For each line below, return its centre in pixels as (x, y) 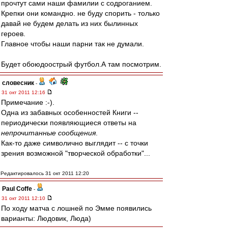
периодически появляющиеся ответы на (69, 123)
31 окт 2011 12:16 (24, 92)
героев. (13, 34)
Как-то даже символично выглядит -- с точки (75, 143)
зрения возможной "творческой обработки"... (76, 153)
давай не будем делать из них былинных (69, 23)
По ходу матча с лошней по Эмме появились (76, 208)
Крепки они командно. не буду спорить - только (80, 13)
